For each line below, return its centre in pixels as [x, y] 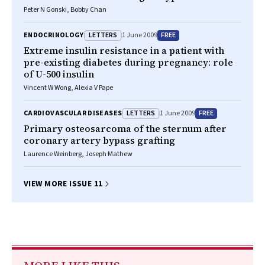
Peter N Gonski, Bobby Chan [65, 10]
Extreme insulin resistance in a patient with [124, 50]
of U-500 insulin [59, 74]
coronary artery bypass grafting [99, 140]
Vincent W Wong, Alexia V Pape [68, 88]
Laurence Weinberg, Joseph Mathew [78, 154]
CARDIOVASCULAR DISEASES [73, 113]
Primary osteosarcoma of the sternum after [125, 128]
